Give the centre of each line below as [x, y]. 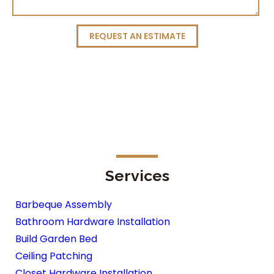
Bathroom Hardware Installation [93, 222]
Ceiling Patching [54, 256]
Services [137, 176]
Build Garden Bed [56, 239]
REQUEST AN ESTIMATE [137, 36]
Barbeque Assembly [64, 205]
